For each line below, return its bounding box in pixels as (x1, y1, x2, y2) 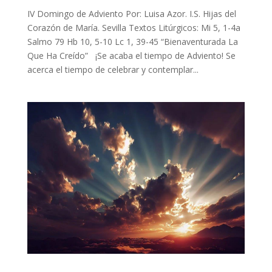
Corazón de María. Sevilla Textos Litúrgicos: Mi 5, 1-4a (27, 21, 240, 33)
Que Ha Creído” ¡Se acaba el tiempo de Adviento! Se (27, 49, 236, 61)
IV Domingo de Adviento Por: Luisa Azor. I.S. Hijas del (27, 7, 236, 19)
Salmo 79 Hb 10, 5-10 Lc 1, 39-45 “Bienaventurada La (27, 35, 238, 47)
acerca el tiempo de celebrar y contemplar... (27, 63, 199, 75)
